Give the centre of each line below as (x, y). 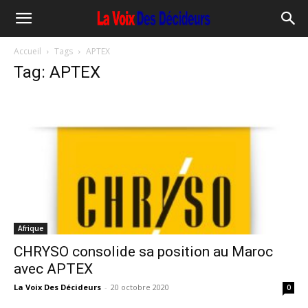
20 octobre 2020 (140, 287)
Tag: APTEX (57, 72)
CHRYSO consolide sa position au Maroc (143, 252)
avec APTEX (53, 269)
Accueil (27, 51)
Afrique (31, 229)
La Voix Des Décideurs (57, 287)
